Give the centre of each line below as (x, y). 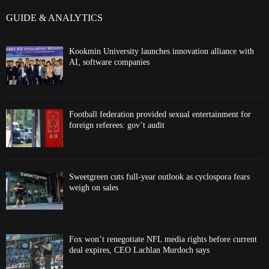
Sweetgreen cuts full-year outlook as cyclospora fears (159, 177)
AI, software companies (109, 62)
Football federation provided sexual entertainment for (160, 114)
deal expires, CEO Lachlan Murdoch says (139, 250)
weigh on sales (94, 188)
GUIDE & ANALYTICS (54, 18)
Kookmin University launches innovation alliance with (162, 52)
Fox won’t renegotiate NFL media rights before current (163, 240)
